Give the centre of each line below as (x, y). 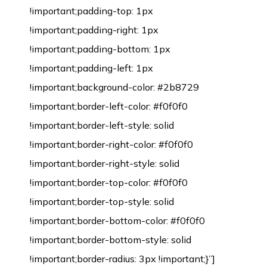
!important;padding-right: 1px (94, 30)
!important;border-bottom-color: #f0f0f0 (117, 221)
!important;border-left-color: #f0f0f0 (109, 106)
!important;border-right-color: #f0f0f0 (111, 144)
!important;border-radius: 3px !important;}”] (122, 259)
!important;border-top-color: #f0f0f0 (109, 182)
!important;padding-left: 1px (91, 68)
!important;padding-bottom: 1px (100, 49)
